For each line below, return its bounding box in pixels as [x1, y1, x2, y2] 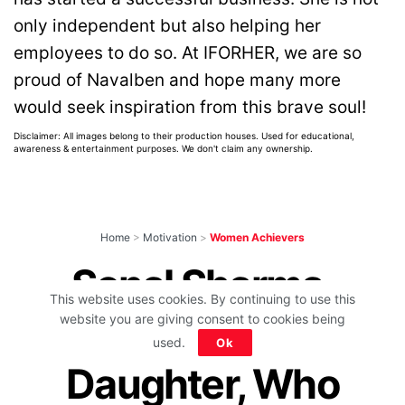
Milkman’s [111, 310, 294, 360]
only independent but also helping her [14, 14, 321, 36]
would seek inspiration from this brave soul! [14, 96, 366, 118]
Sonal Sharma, [71, 260, 334, 310]
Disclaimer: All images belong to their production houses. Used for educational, [14, 130, 354, 142]
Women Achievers [210, 231, 305, 245]
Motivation [143, 231, 197, 245]
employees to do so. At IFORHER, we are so [14, 42, 362, 63]
